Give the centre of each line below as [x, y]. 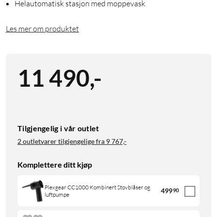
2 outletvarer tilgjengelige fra [61, 141]
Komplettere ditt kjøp [55, 165]
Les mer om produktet [42, 29]
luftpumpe [57, 195]
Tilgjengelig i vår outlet [58, 128]
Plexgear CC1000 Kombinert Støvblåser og [97, 187]
